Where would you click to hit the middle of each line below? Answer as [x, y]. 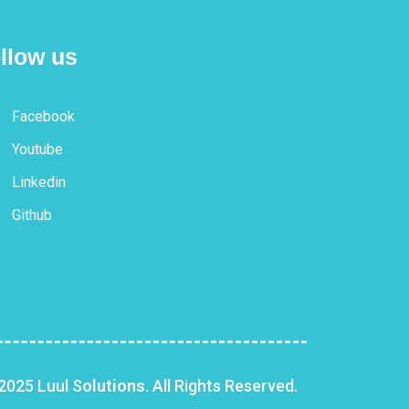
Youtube [37, 150]
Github [31, 215]
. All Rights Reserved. [221, 386]
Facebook [43, 117]
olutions [114, 386]
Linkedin [38, 183]
